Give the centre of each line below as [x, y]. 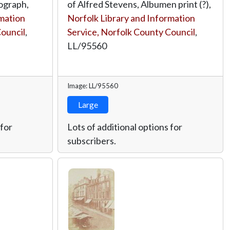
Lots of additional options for [125, 127]
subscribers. [92, 140]
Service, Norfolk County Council [131, 32]
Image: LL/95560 [93, 85]
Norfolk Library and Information [131, 18]
